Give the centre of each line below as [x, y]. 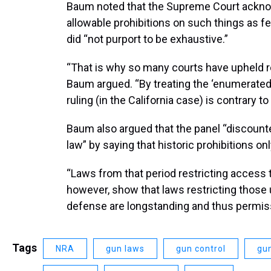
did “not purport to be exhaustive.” [147, 39]
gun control [201, 249]
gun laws [125, 249]
